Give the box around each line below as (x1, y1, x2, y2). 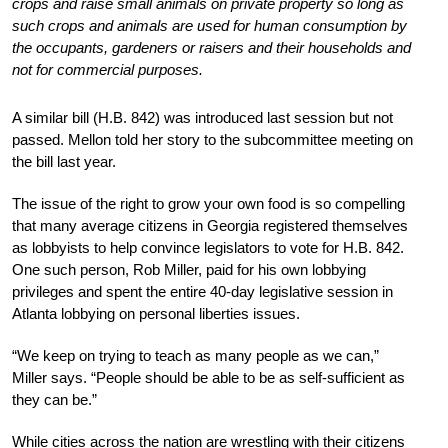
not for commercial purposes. (12, 60, 203, 78)
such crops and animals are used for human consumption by (12, 16, 407, 34)
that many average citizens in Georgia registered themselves (12, 216, 408, 234)
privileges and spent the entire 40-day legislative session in (12, 282, 393, 300)
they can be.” (12, 390, 97, 408)
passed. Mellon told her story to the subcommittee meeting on (12, 130, 413, 148)
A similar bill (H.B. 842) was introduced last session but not (12, 108, 393, 126)
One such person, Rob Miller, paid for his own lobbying (12, 260, 366, 278)
